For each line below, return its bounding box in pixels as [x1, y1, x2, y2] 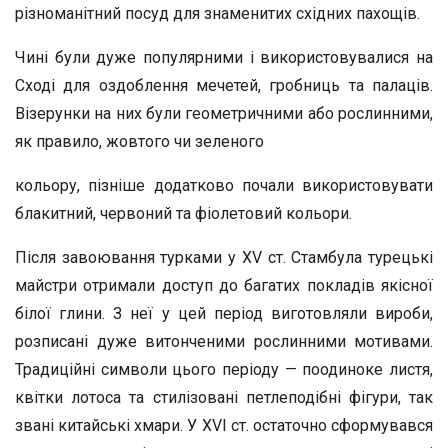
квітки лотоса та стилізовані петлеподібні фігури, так [15, 388, 433, 407]
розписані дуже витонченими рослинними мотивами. [15, 332, 433, 351]
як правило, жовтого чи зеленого [15, 132, 264, 151]
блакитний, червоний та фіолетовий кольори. [15, 204, 352, 223]
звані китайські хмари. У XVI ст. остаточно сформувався [15, 416, 433, 435]
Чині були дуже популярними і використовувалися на [15, 48, 433, 67]
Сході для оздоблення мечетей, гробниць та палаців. [15, 76, 433, 95]
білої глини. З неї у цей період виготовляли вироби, [15, 304, 433, 323]
